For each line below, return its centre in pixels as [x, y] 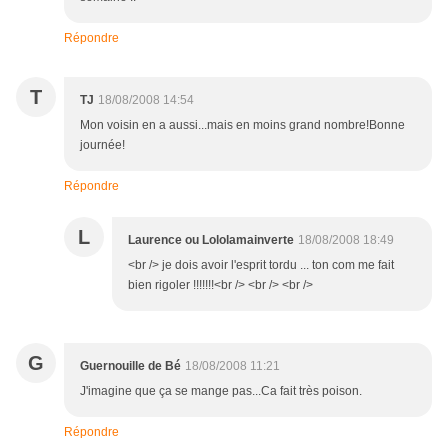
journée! [102, 145]
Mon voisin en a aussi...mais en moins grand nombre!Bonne [242, 125]
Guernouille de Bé [130, 366]
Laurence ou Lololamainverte [211, 240]
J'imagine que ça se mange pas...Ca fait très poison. [221, 391]
